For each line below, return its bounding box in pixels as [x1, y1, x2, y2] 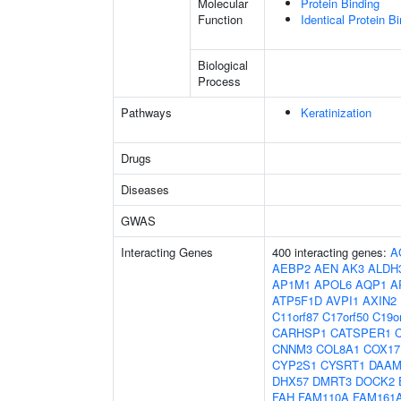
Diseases [121, 181, 169, 198]
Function [198, 11, 243, 28]
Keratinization [301, 104, 371, 121]
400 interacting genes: [272, 243, 390, 260]
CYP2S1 [272, 356, 317, 373]
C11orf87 [272, 308, 319, 325]
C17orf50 [322, 308, 369, 325]
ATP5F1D [272, 292, 322, 309]
